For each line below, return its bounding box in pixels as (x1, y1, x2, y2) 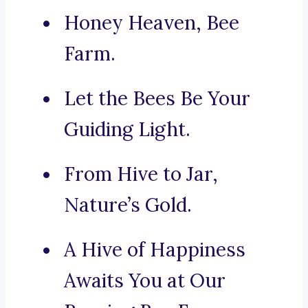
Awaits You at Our (64, 268, 225, 294)
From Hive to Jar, (64, 162, 218, 187)
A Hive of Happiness (64, 237, 245, 263)
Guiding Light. (64, 117, 190, 142)
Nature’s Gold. (64, 192, 192, 218)
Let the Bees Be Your (64, 86, 250, 111)
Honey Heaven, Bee (64, 10, 239, 36)
